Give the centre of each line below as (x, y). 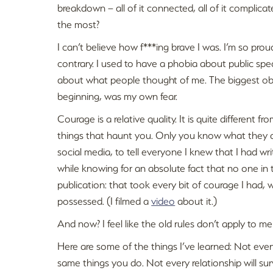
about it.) (196, 201)
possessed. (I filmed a (105, 201)
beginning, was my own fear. (118, 96)
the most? (79, 24)
